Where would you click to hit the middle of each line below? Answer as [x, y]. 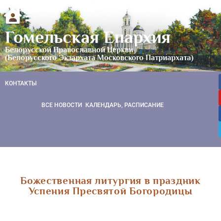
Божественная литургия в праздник [110, 180]
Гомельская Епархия [88, 37]
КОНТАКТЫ [21, 83]
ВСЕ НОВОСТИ [62, 105]
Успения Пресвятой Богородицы [110, 191]
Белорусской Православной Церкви [69, 50]
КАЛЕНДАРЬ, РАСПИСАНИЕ [125, 105]
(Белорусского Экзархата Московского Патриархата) [99, 57]
